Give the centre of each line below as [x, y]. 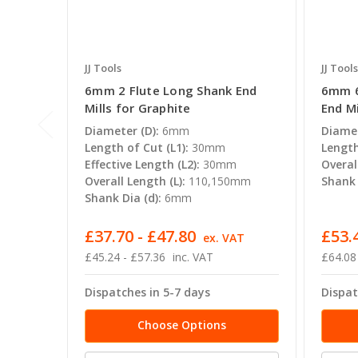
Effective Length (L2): [142, 165]
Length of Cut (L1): [137, 148]
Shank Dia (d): [123, 198]
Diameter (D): [122, 131]
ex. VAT [223, 238]
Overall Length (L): [135, 181]
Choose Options [181, 325]
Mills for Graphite [138, 108]
